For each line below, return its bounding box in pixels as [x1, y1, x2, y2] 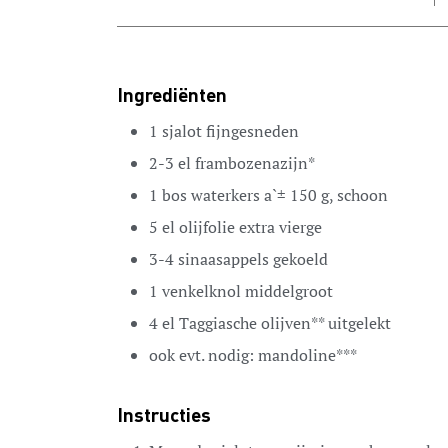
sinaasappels [178, 248, 269, 271]
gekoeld [273, 248, 328, 271]
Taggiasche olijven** [179, 312, 324, 335]
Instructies [117, 407, 211, 428]
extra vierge [239, 216, 322, 239]
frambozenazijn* [195, 152, 315, 175]
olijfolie [179, 216, 235, 239]
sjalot [162, 120, 202, 143]
